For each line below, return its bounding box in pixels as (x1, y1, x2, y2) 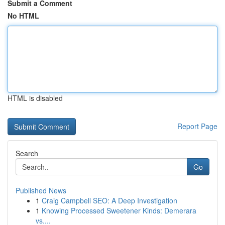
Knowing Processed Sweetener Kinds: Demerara (42, 205, 196, 215)
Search (16, 148, 38, 158)
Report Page (177, 121, 217, 131)
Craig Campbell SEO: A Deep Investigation (42, 195, 177, 205)
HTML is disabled (8, 93, 63, 103)
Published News (16, 185, 66, 195)
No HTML (8, 11, 39, 21)
